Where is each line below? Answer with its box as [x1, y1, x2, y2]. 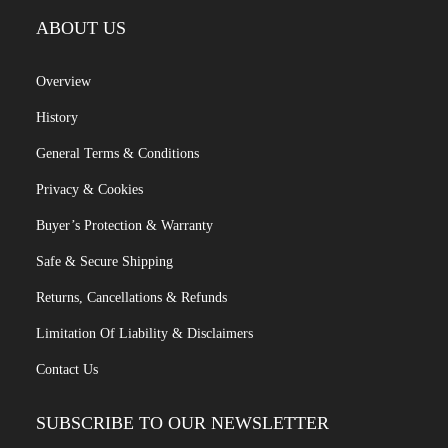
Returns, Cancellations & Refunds [36, 289, 227, 305]
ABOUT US [36, 17, 126, 38]
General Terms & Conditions [36, 145, 199, 161]
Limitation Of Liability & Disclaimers [36, 325, 253, 341]
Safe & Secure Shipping [36, 253, 173, 269]
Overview [36, 73, 91, 89]
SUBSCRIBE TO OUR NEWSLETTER [36, 412, 329, 433]
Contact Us [36, 361, 98, 377]
